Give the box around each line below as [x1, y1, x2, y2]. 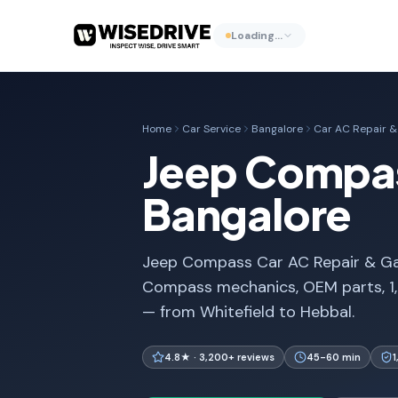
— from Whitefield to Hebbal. [142, 301, 354, 322]
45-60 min [306, 351, 361, 363]
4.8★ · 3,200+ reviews [164, 351, 275, 363]
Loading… [230, 28, 283, 43]
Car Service [182, 122, 241, 136]
